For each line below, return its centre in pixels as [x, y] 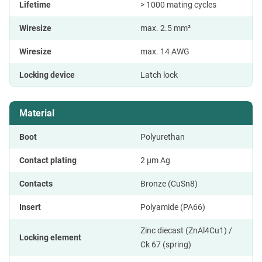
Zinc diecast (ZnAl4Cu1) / [186, 231]
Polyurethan [163, 137]
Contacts [36, 184]
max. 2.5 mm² [166, 28]
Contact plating [48, 161]
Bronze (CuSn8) [169, 184]
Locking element [50, 238]
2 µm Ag [155, 161]
